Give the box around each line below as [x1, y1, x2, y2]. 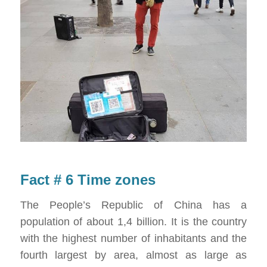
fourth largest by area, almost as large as [20, 249, 247, 261]
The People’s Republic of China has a [20, 198, 247, 211]
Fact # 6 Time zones [20, 171, 156, 188]
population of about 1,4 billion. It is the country [20, 215, 247, 228]
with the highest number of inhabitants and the [20, 232, 247, 244]
